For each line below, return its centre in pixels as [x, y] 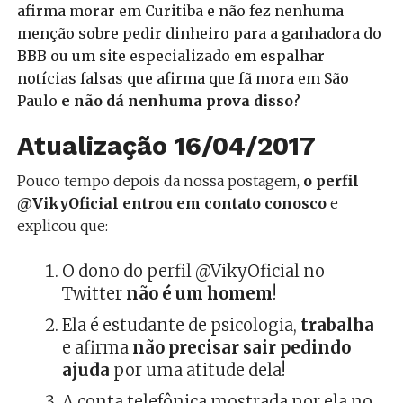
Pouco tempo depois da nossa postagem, [160, 180]
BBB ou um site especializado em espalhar [170, 55]
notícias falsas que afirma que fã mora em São [183, 78]
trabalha [337, 325]
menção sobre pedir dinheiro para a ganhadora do [199, 33]
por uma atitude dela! [197, 370]
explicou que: [62, 225]
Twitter [92, 293]
